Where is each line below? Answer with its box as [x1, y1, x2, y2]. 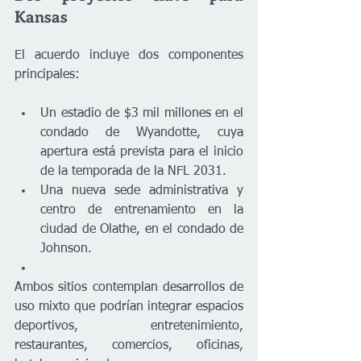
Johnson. [40, 243, 92, 255]
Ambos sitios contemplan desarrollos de [15, 281, 243, 294]
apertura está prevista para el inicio [40, 146, 243, 159]
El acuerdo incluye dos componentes [15, 49, 243, 62]
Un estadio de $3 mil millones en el [40, 107, 243, 120]
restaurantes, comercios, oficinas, [15, 339, 243, 352]
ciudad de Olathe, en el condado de [40, 223, 243, 236]
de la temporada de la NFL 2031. [40, 165, 226, 178]
